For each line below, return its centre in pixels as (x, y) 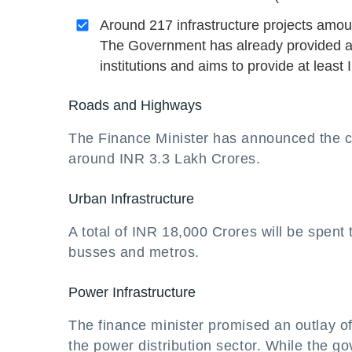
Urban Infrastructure (131, 199)
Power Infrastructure (132, 292)
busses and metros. (134, 252)
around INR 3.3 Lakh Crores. (165, 159)
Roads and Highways (135, 105)
